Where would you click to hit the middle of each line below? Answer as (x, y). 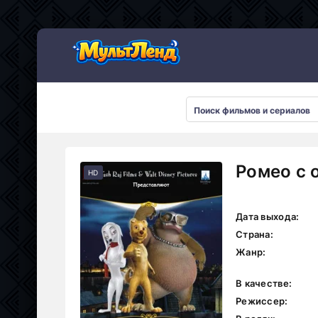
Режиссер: (262, 301)
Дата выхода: (268, 216)
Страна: (254, 234)
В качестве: (264, 283)
